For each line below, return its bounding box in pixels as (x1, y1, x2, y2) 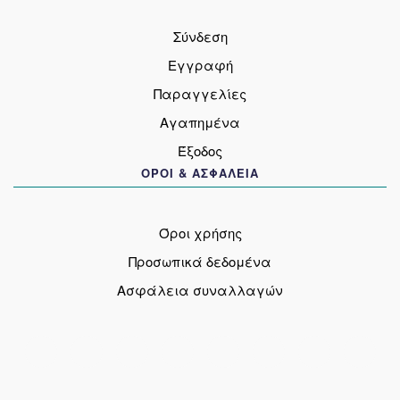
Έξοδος (178, 140, 222, 160)
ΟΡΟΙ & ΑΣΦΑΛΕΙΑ (141, 163, 259, 181)
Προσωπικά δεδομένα (129, 252, 271, 271)
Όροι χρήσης (158, 223, 242, 243)
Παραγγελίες (154, 83, 246, 103)
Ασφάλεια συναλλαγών (117, 280, 283, 300)
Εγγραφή (167, 54, 233, 74)
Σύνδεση (172, 26, 228, 46)
